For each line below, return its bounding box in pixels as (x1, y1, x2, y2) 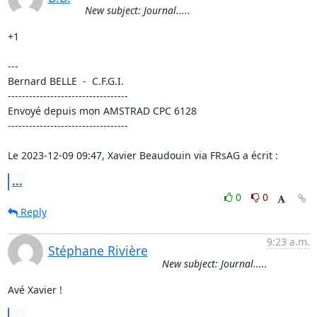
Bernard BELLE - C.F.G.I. (7, 74, 124, 88)
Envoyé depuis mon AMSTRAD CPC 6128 (7, 104, 197, 117)
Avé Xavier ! (7, 283, 62, 296)
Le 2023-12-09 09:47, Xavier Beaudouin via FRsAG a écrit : (7, 149, 278, 162)
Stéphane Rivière (47, 242, 148, 259)
